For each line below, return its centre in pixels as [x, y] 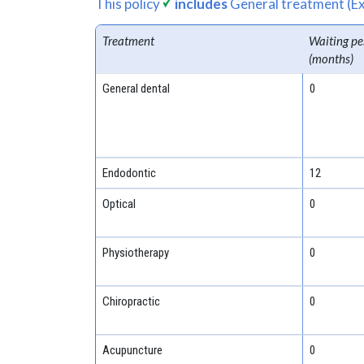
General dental [136, 88]
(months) [331, 58]
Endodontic [129, 173]
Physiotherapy [135, 252]
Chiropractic [131, 301]
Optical [119, 204]
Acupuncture [132, 350]
